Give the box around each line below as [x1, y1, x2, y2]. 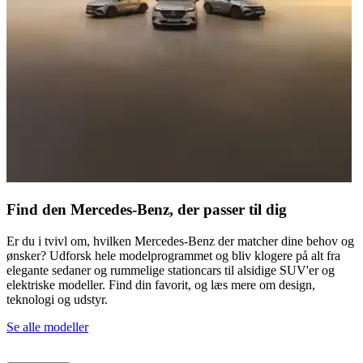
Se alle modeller [6, 319, 88, 334]
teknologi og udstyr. [6, 292, 108, 306]
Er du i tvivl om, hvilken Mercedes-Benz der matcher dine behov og [6, 233, 354, 248]
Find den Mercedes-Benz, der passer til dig [6, 200, 287, 218]
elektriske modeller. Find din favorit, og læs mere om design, [6, 277, 315, 292]
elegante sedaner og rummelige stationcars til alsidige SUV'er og [6, 263, 335, 277]
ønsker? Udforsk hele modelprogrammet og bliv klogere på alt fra [6, 248, 340, 263]
